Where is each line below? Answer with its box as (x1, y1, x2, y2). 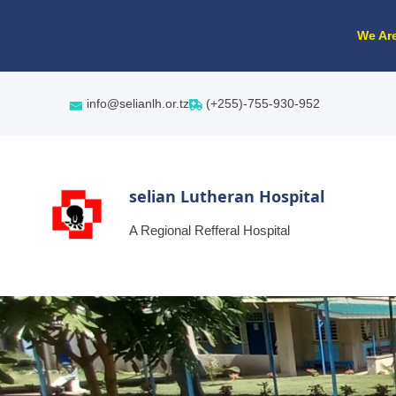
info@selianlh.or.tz (83, 96, 189, 110)
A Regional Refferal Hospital (128, 222, 290, 238)
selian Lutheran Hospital (128, 185, 324, 207)
